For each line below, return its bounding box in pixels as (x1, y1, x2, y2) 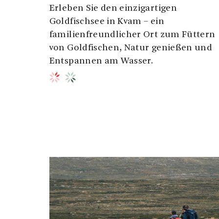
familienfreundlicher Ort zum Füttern (49, 30, 216, 40)
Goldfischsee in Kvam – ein (49, 17, 164, 27)
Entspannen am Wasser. (49, 57, 153, 66)
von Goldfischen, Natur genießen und (49, 44, 213, 53)
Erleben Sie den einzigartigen (49, 4, 177, 14)
